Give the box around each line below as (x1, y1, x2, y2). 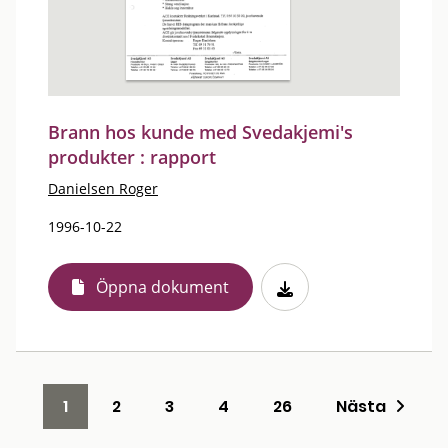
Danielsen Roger (48, 179, 158, 198)
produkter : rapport (48, 145, 216, 169)
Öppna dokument (96, 276, 229, 298)
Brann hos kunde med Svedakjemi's (48, 120, 353, 144)
